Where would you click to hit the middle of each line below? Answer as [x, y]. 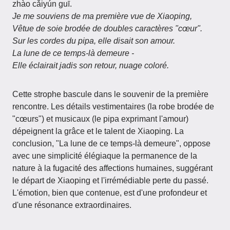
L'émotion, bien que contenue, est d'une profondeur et [110, 193]
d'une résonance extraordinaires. [72, 205]
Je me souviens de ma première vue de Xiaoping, [102, 16]
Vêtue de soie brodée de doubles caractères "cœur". [107, 28]
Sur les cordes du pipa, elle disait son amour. [94, 41]
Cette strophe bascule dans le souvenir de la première [110, 94]
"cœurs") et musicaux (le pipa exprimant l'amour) [100, 119]
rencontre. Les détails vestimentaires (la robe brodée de [113, 107]
